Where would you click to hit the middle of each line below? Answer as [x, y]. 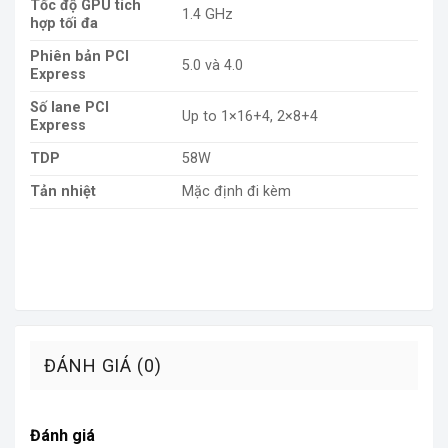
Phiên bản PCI [79, 56]
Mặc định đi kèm [237, 191]
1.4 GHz [208, 14]
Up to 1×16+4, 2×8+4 [250, 116]
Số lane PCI [69, 107]
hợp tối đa [64, 23]
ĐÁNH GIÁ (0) [103, 365]
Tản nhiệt [63, 191]
